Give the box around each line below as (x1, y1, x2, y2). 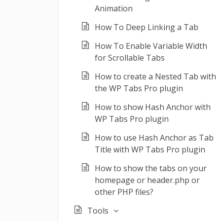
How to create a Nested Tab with (95, 71, 216, 82)
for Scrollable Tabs (95, 52, 165, 63)
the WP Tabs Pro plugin (95, 83, 183, 94)
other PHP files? (95, 186, 153, 197)
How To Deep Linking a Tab (95, 22, 198, 33)
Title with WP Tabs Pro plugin (95, 144, 205, 155)
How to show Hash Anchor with (95, 102, 211, 112)
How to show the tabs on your (95, 163, 207, 174)
